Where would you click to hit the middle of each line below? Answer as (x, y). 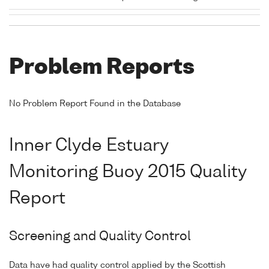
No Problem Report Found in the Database (95, 104)
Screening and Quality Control (100, 237)
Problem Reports (102, 68)
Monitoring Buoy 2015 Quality (128, 172)
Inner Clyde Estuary (89, 146)
